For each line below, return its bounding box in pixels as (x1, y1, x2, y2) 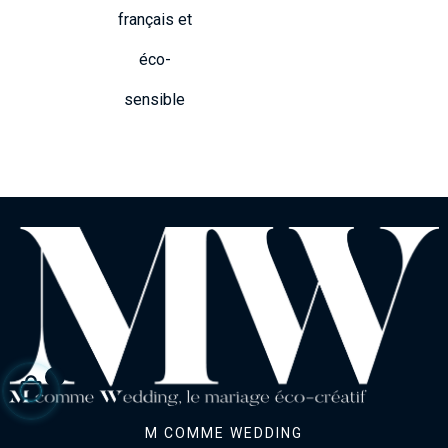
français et (117, 10, 192, 29)
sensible (124, 90, 186, 109)
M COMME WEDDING (145, 425, 303, 442)
